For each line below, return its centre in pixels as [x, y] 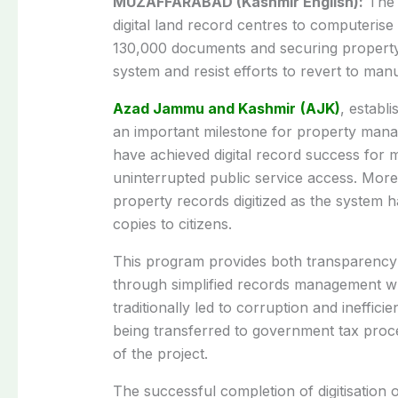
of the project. [160, 353]
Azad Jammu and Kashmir [204, 108]
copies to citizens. [172, 223]
